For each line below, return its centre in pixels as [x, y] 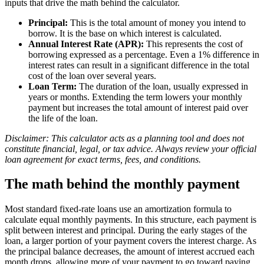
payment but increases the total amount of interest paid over [138, 107]
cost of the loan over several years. [92, 75]
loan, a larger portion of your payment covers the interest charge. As [131, 241]
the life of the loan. [63, 118]
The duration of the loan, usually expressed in [162, 86]
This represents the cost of [193, 44]
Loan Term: [52, 86]
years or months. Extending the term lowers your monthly [135, 97]
